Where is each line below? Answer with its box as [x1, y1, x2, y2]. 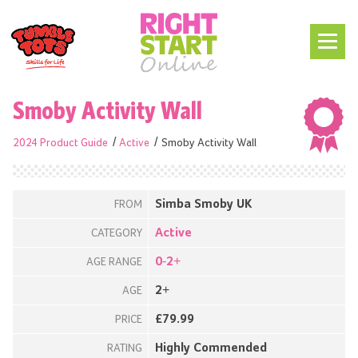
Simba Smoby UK [155, 197, 252, 211]
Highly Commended [155, 341, 267, 355]
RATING [107, 342, 142, 354]
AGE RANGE [86, 256, 142, 268]
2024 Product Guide [13, 137, 108, 149]
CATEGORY [91, 227, 142, 239]
